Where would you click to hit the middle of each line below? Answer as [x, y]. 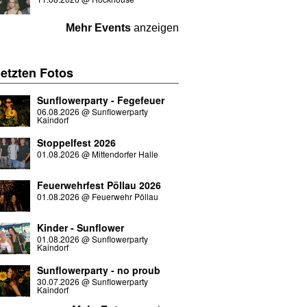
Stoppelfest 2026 [76, 143]
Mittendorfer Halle [125, 154]
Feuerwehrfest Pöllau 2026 [99, 185]
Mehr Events [98, 28]
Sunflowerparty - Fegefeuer [100, 100]
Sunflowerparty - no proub [98, 270]
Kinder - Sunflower [80, 228]
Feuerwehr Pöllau [125, 196]
